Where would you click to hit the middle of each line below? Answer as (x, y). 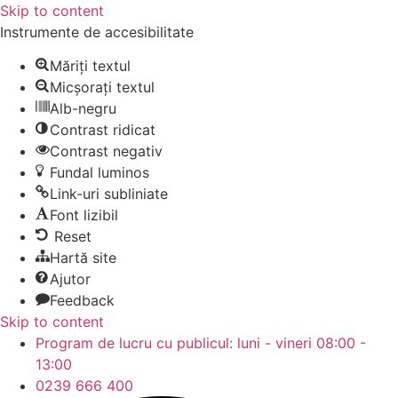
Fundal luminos (99, 173)
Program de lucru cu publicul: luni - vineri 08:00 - (201, 343)
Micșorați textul (102, 88)
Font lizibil (84, 215)
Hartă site (83, 258)
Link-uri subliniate (109, 194)
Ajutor (70, 279)
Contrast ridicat (103, 130)
